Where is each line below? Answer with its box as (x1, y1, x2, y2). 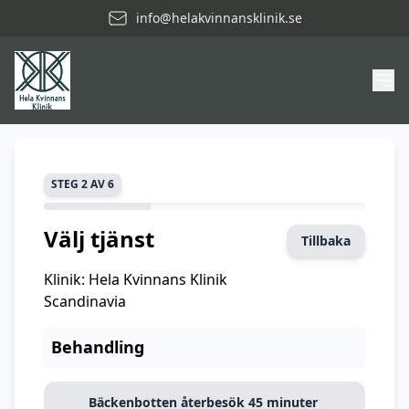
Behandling (51, 336, 144, 358)
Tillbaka (301, 232, 351, 249)
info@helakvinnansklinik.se (136, 9, 302, 26)
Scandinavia (44, 291, 126, 311)
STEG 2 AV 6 (51, 176, 114, 192)
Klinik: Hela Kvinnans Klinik (44, 269, 227, 289)
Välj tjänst (44, 224, 154, 254)
